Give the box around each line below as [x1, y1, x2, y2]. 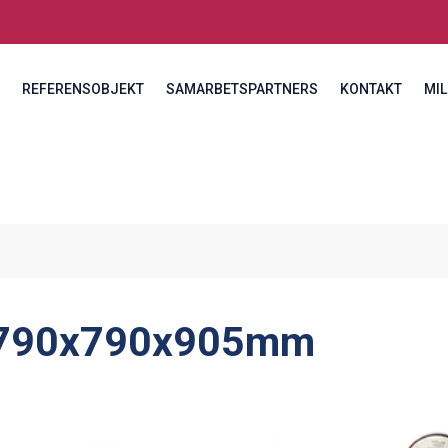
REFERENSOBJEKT [21, 81, 144, 97]
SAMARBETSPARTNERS [165, 81, 318, 97]
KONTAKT [339, 81, 402, 97]
